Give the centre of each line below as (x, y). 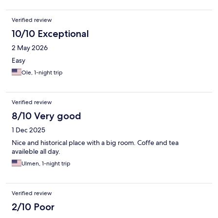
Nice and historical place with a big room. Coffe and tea (95, 143)
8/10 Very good (46, 116)
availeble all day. (36, 152)
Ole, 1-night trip (42, 73)
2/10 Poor (33, 207)
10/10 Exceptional (50, 34)
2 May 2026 (30, 48)
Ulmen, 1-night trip (46, 164)
